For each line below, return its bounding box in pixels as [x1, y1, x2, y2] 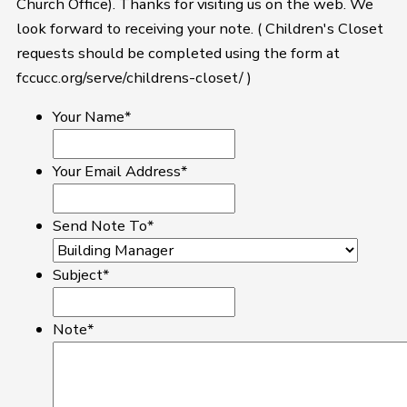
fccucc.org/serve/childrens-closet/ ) [16, 66, 252, 88]
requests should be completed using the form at [16, 42, 340, 64]
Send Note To [53, 214, 147, 236]
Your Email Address [53, 160, 181, 182]
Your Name [53, 105, 124, 127]
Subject [53, 263, 103, 285]
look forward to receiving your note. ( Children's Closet [16, 17, 383, 39]
